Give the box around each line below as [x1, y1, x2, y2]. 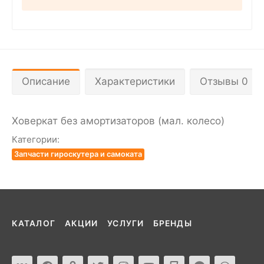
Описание [22, 75, 70, 87]
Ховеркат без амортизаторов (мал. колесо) [12, 114, 225, 127]
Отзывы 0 [200, 75, 248, 87]
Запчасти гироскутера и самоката [14, 149, 142, 159]
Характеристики [95, 75, 175, 87]
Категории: [12, 133, 60, 145]
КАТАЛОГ [12, 218, 55, 228]
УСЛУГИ [107, 218, 144, 228]
